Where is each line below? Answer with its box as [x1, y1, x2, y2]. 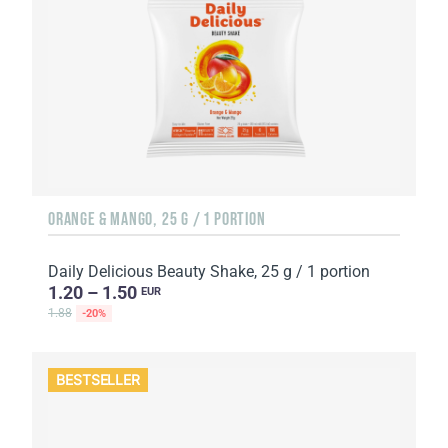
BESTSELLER [56, 371, 141, 389]
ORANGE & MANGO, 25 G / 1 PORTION [48, 209, 266, 230]
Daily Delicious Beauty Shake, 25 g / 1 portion [48, 262, 370, 282]
